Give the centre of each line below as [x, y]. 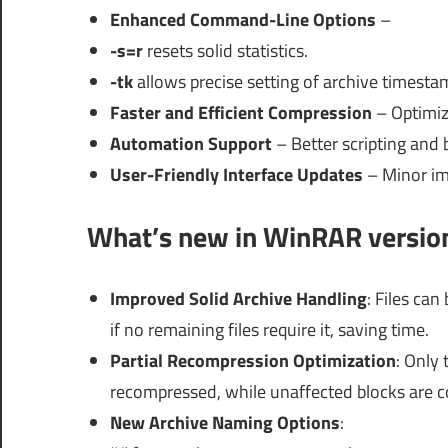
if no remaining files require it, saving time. [269, 329]
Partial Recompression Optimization [252, 360]
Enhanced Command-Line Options [242, 19]
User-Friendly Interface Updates [236, 174]
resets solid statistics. [225, 50]
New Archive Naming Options [224, 422]
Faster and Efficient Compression [240, 112]
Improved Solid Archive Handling [238, 298]
